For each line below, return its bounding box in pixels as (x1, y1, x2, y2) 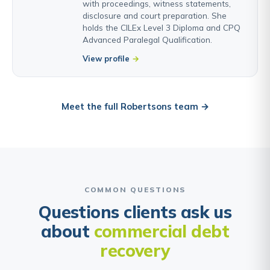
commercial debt (93, 220, 230, 242)
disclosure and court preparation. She (83, 10, 227, 20)
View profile (83, 53, 130, 63)
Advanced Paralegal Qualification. (83, 34, 212, 45)
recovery (100, 239, 170, 261)
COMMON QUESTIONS (84, 184, 186, 194)
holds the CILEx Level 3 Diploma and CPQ (83, 22, 240, 33)
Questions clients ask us (38, 201, 232, 222)
